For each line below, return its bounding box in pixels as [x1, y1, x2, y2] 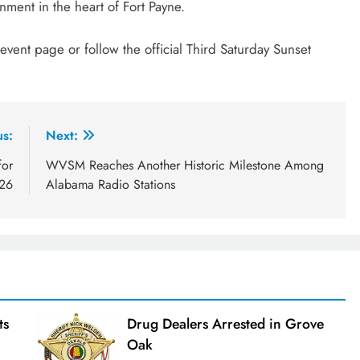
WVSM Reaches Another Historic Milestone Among [46, 156, 324, 175]
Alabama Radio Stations [46, 175, 175, 194]
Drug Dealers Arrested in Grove [126, 313, 324, 335]
